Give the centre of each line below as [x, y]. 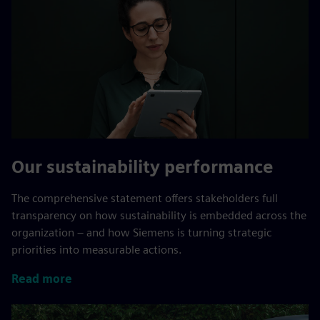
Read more [42, 279]
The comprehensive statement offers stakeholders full [145, 199]
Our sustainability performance [142, 167]
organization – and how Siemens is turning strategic [141, 233]
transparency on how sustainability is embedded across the [159, 216]
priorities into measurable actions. [97, 250]
